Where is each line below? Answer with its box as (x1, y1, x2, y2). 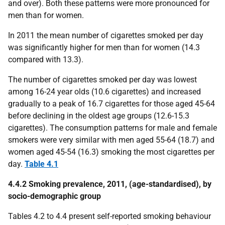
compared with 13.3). (8, 55, 83, 64)
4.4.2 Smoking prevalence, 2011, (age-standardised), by (8, 179, 211, 189)
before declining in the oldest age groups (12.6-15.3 (8, 111, 189, 121)
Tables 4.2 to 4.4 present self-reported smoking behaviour (8, 211, 211, 221)
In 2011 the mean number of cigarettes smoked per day (8, 31, 203, 40)
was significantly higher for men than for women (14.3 (8, 43, 200, 52)
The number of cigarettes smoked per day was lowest (8, 75, 197, 84)
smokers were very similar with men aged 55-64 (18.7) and (8, 135, 214, 145)
